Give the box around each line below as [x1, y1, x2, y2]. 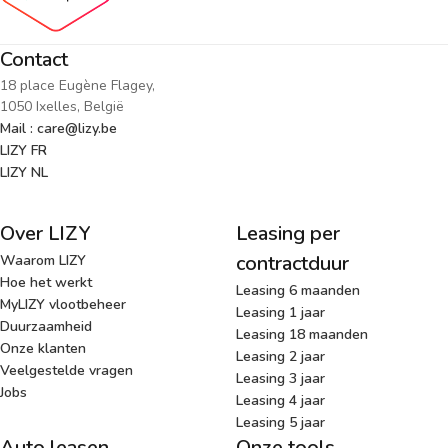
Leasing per [236, 219, 340, 247]
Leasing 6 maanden [236, 280, 360, 300]
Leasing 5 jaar [236, 412, 325, 432]
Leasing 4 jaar [236, 390, 325, 410]
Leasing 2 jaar [236, 346, 325, 366]
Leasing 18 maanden [236, 324, 368, 344]
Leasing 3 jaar [236, 368, 325, 388]
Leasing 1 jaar [236, 302, 325, 322]
